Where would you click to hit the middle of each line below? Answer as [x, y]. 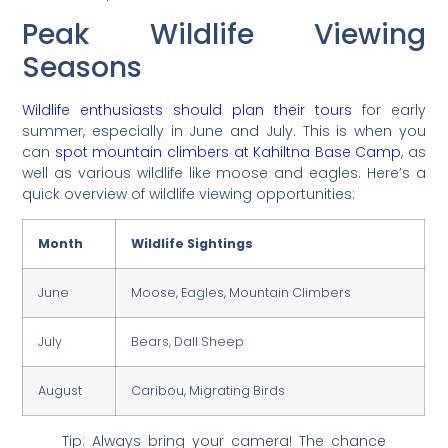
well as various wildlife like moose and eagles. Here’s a [224, 172]
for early [388, 109]
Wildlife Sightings [192, 243]
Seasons [82, 67]
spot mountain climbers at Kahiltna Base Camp [228, 151]
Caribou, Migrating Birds [208, 390]
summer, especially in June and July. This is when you [224, 130]
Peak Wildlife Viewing [224, 34]
